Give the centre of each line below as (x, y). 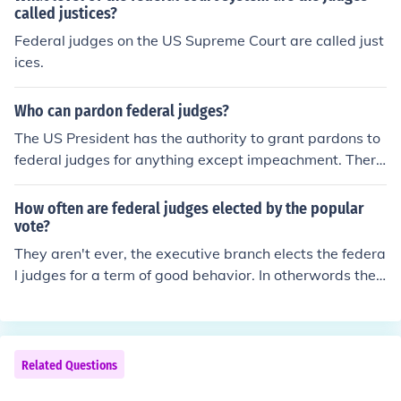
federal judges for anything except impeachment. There (199, 159)
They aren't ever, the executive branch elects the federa (200, 253)
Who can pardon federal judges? (122, 111)
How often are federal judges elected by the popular (189, 209)
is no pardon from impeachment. (122, 181)
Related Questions (69, 366)
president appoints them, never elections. (152, 296)
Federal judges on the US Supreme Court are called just (199, 40)
